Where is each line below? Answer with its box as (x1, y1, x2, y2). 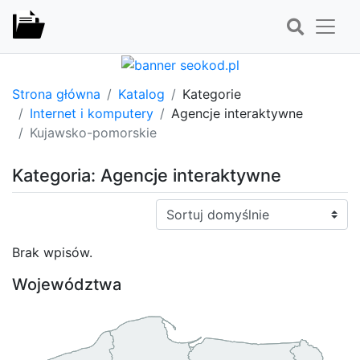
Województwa (12, 274, 121, 294)
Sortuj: (155, 199, 195, 216)
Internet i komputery (30, 104, 153, 121)
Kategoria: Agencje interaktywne (12, 164, 281, 186)
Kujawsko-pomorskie (30, 124, 157, 141)
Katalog (118, 85, 165, 102)
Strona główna (12, 85, 100, 102)
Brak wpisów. (12, 243, 92, 260)
